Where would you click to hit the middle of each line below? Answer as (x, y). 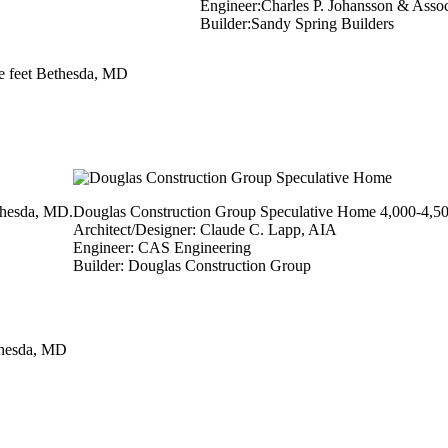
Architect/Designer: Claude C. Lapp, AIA (205, 230)
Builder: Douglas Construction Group (192, 266)
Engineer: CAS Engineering (162, 248)
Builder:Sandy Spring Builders (297, 24)
